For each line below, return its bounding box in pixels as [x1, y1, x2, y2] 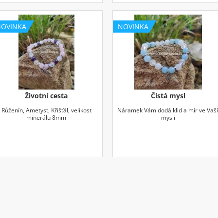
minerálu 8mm [26, 113, 67, 122]
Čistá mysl [151, 91, 186, 100]
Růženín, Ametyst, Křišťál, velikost [1, 106, 91, 114]
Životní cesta [25, 91, 68, 100]
